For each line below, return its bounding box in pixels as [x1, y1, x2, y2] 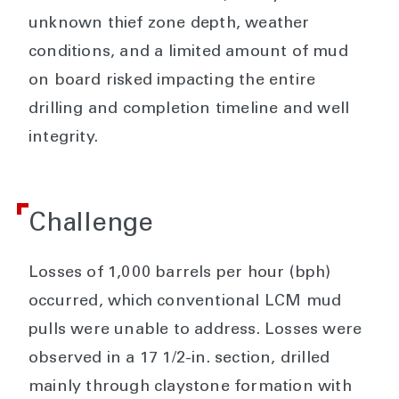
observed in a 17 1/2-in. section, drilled [28, 351, 330, 368]
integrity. [28, 130, 98, 147]
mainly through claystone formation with [28, 379, 352, 396]
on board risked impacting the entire [28, 73, 316, 90]
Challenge [28, 212, 153, 239]
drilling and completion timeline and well [28, 102, 350, 118]
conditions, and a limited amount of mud [28, 45, 348, 61]
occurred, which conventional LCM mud [28, 294, 342, 311]
